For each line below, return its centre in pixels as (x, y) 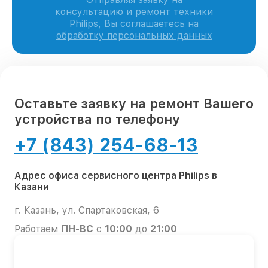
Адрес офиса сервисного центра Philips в (116, 176)
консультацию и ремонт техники (134, 12)
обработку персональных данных (134, 36)
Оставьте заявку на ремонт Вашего (134, 104)
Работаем (38, 229)
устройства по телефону (97, 119)
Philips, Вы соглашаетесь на (134, 24)
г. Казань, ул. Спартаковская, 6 (87, 211)
